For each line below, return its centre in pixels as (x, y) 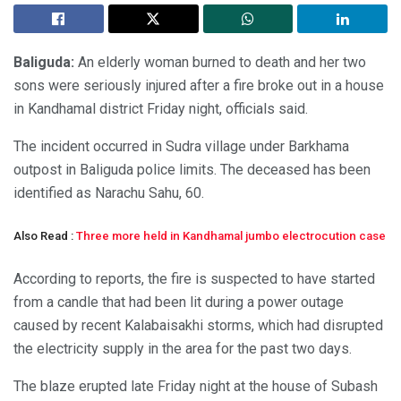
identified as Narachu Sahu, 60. (109, 193)
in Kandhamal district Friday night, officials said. (161, 109)
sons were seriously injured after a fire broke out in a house (199, 86)
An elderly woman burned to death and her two (220, 63)
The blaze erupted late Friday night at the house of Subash (196, 387)
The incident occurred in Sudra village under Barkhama (181, 147)
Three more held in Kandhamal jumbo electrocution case (231, 236)
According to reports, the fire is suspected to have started (194, 279)
